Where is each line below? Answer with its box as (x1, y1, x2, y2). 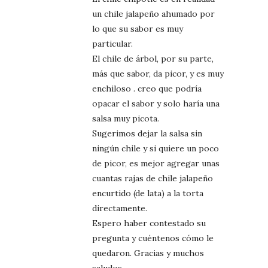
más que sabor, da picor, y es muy (92, 68, 224, 79)
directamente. (92, 202, 147, 214)
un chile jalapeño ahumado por (92, 8, 215, 19)
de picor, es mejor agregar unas (92, 157, 220, 169)
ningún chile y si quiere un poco (92, 142, 219, 154)
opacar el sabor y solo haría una (92, 98, 220, 109)
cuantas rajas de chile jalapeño (92, 172, 213, 184)
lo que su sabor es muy (92, 23, 183, 34)
